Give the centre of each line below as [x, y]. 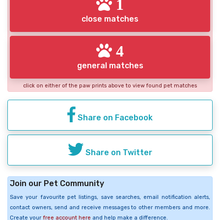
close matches [110, 19]
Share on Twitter [118, 153]
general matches [110, 66]
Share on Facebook [114, 118]
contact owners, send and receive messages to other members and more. [110, 208]
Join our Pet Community [57, 184]
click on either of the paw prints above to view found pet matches [110, 86]
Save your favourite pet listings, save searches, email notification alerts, [110, 197]
